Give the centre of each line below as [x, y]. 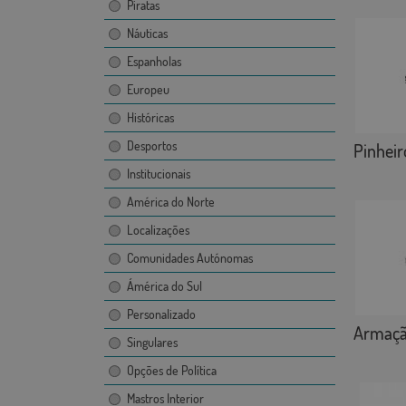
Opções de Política [171, 371]
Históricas [150, 118]
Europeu [148, 90]
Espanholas [154, 62]
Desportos [151, 146]
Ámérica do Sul [164, 286]
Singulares [152, 343]
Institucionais [158, 174]
